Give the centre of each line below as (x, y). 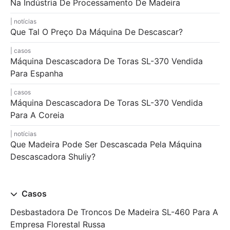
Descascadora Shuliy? (53, 156)
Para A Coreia (37, 115)
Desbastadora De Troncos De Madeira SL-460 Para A (114, 212)
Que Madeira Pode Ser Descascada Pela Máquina (106, 144)
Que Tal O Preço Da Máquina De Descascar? (97, 32)
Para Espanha (37, 73)
